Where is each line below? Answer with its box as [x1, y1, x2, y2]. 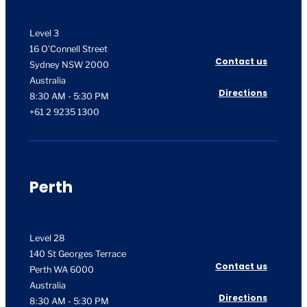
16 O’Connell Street [29, 43, 108, 54]
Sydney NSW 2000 [29, 59, 109, 70]
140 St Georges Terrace [29, 249, 126, 260]
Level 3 [29, 27, 59, 38]
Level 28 [29, 233, 65, 244]
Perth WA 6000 [29, 265, 94, 275]
